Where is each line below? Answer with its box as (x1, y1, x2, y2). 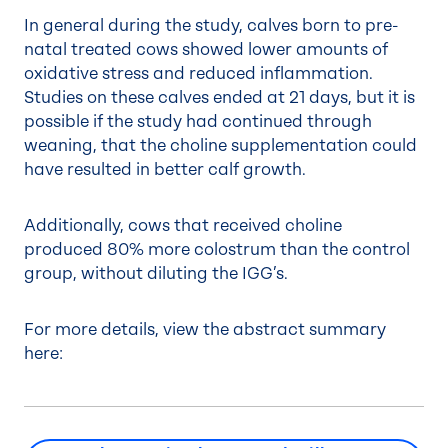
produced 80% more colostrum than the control (24, 240, 410, 259)
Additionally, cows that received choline (24, 216, 342, 235)
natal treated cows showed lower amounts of (24, 40, 388, 59)
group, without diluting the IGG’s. (24, 264, 292, 283)
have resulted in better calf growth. (24, 160, 310, 179)
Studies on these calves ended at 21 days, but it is (24, 88, 415, 107)
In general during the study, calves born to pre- (24, 16, 398, 35)
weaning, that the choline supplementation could (24, 136, 417, 155)
